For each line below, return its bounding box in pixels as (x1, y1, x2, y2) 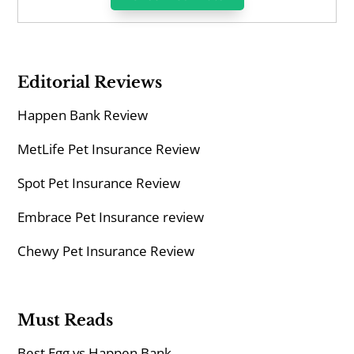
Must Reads (17, 311, 114, 330)
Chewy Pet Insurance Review (17, 242, 195, 261)
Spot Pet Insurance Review (17, 174, 181, 193)
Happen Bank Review (17, 106, 149, 125)
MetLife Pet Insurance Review (17, 140, 201, 159)
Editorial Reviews (17, 73, 163, 92)
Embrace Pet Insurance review (17, 208, 205, 227)
